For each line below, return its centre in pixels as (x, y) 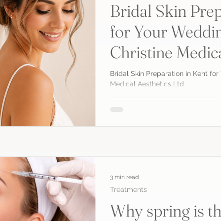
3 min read (124, 177)
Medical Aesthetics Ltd (147, 84)
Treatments (129, 190)
